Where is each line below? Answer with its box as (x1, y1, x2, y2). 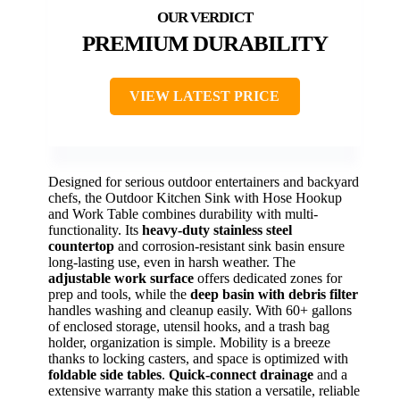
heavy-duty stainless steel (142, 222, 292, 237)
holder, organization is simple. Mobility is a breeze (48, 335, 330, 350)
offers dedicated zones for (194, 271, 342, 286)
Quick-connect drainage (169, 367, 313, 382)
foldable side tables (48, 367, 162, 382)
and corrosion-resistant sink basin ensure (114, 238, 345, 254)
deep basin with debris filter (190, 287, 358, 302)
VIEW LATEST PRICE (129, 88, 279, 104)
